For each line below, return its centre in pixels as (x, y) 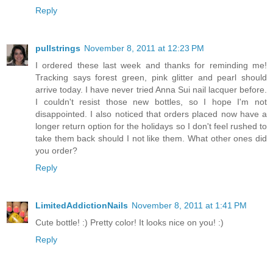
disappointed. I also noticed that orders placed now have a (151, 114)
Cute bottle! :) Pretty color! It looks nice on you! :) (129, 223)
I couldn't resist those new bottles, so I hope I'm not (151, 102)
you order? (56, 151)
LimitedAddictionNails (82, 206)
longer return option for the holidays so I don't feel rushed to (151, 126)
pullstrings (58, 48)
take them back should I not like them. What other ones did (151, 139)
